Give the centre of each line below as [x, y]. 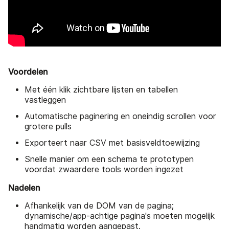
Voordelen [28, 71]
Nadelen [24, 187]
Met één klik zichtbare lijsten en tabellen [101, 89]
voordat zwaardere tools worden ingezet [104, 169]
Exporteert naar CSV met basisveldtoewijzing [112, 143]
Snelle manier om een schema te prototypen [109, 159]
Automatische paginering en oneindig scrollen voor [120, 116]
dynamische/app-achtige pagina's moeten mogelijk [120, 216]
